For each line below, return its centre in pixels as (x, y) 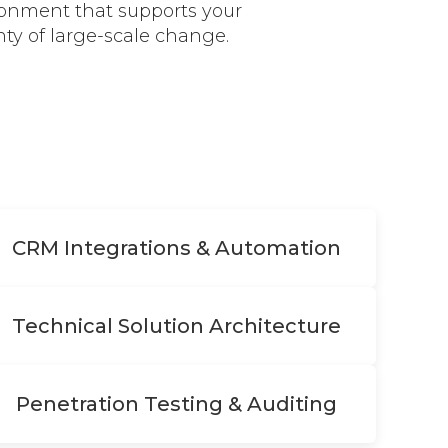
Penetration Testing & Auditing (176, 404)
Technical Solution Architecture (176, 326)
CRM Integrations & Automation (176, 248)
